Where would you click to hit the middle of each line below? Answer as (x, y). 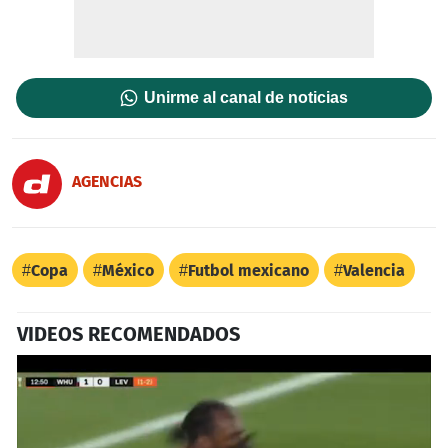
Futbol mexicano (248, 270)
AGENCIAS (107, 182)
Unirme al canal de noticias (246, 97)
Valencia (374, 270)
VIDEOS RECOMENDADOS (128, 333)
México (128, 270)
